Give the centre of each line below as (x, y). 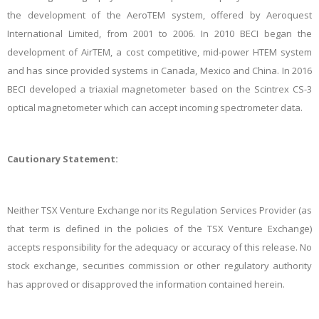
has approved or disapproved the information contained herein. (146, 284)
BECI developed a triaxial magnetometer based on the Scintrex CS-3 (159, 89)
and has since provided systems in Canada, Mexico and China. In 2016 (159, 71)
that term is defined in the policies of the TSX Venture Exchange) (159, 229)
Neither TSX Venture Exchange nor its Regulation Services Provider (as (159, 210)
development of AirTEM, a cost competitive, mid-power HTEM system (159, 52)
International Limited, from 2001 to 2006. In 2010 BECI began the (159, 34)
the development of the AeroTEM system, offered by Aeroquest (159, 15)
